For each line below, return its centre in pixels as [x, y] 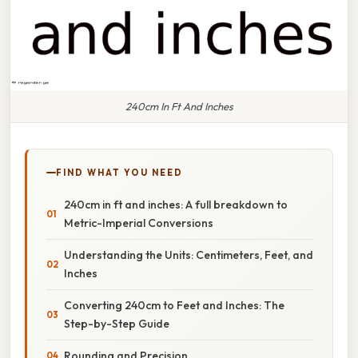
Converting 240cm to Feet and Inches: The [174, 305]
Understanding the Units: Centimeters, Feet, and [189, 255]
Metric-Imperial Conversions [139, 223]
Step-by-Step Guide [117, 323]
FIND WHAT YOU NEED [119, 172]
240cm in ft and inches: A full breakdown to [176, 204]
